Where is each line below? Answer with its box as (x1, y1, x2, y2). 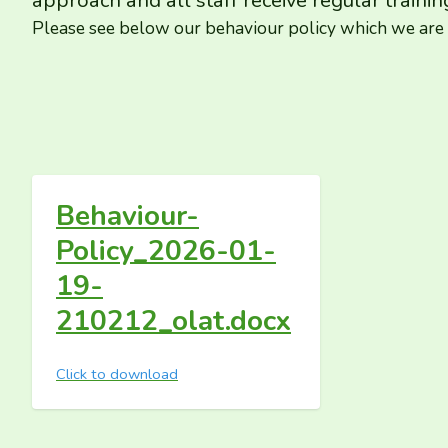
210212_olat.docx (56, 302, 291, 340)
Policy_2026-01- (56, 232, 276, 270)
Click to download (56, 364, 178, 384)
